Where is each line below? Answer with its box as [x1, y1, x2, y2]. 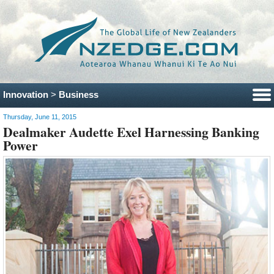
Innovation [3, 89, 48, 100]
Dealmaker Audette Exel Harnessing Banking [3, 122, 259, 142]
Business [59, 89, 98, 100]
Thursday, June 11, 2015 [3, 113, 76, 121]
